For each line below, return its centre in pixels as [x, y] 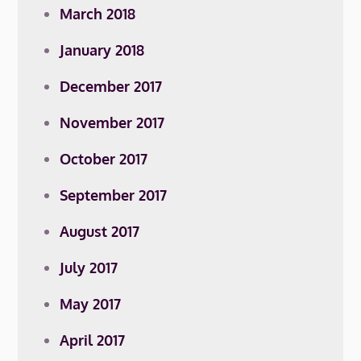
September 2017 [114, 195]
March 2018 [98, 14]
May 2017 [91, 304]
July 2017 [89, 268]
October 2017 [104, 159]
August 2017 [100, 231]
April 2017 [93, 340]
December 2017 [111, 86]
